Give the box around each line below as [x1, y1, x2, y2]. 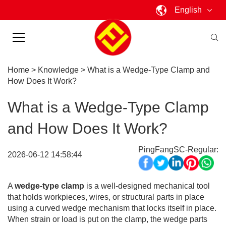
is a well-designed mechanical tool [84, 182, 210, 190]
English [175, 6, 202, 14]
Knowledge [38, 66, 79, 74]
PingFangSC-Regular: [138, 145, 218, 154]
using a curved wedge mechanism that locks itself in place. [8, 204, 216, 212]
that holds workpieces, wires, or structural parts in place [8, 193, 204, 201]
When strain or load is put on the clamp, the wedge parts [8, 215, 207, 223]
